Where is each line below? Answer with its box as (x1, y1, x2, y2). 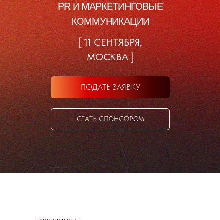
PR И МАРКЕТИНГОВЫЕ (57, 1, 163, 12)
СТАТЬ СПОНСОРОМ (76, 115, 144, 123)
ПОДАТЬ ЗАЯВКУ (80, 82, 140, 92)
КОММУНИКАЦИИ (71, 16, 149, 27)
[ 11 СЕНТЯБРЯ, (78, 36, 142, 48)
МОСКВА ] (86, 51, 134, 63)
